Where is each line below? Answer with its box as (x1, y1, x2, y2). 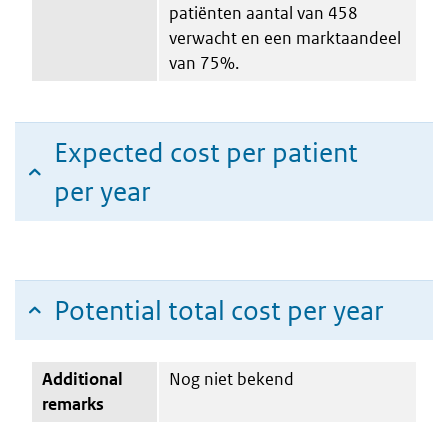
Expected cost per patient (54, 135, 358, 169)
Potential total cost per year (54, 293, 384, 327)
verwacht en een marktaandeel (169, 26, 401, 49)
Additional (42, 367, 123, 390)
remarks (42, 392, 104, 415)
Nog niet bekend (169, 367, 294, 390)
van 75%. (169, 51, 239, 74)
